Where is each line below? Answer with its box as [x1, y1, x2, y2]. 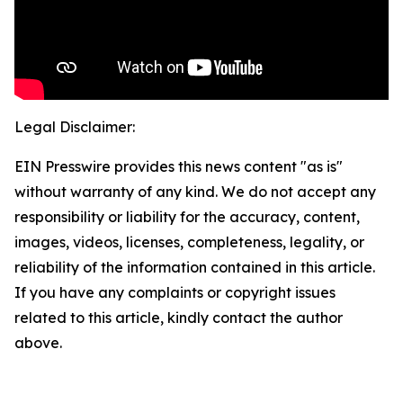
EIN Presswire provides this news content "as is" [14, 157, 343, 176]
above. [14, 334, 62, 353]
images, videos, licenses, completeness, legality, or [14, 233, 364, 252]
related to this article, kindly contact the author [14, 309, 343, 327]
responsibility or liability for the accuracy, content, [14, 208, 360, 227]
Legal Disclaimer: [14, 118, 135, 137]
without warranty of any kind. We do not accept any [14, 183, 376, 201]
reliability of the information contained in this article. [14, 258, 375, 277]
